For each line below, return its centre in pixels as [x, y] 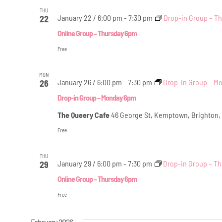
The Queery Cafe [84, 114]
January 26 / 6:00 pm [89, 82]
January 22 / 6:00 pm [90, 17]
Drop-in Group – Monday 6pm [96, 97]
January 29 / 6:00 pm [89, 163]
